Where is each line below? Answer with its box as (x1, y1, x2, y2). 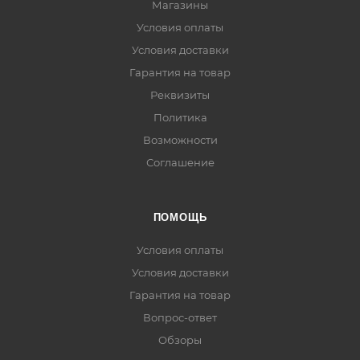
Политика (153, 111, 207, 124)
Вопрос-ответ (143, 311, 217, 324)
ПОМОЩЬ (153, 211, 207, 223)
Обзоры (158, 333, 202, 346)
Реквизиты (150, 88, 210, 101)
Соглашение (145, 156, 215, 169)
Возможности (142, 133, 218, 146)
